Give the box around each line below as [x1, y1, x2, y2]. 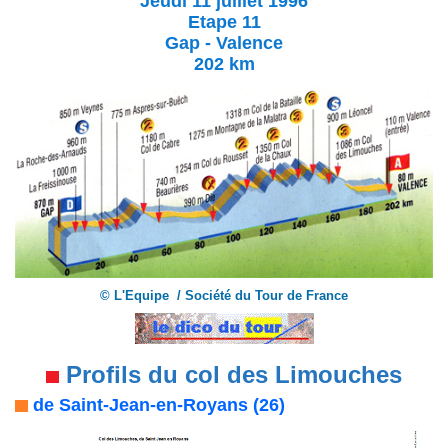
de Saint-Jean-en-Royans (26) [28, 394, 285, 415]
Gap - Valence [165, 32, 283, 53]
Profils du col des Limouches [59, 360, 402, 388]
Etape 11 [187, 11, 261, 32]
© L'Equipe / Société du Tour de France [100, 287, 348, 303]
